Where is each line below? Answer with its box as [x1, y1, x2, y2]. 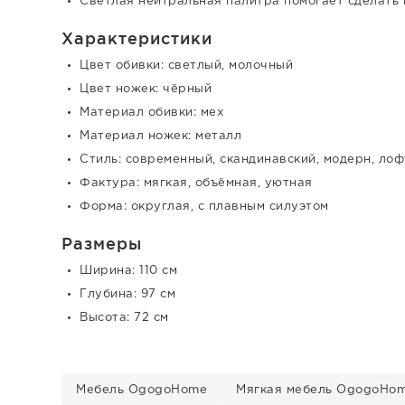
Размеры [61, 233, 142, 252]
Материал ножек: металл [80, 130, 241, 141]
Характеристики [61, 28, 212, 47]
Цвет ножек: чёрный [80, 83, 212, 94]
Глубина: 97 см [80, 288, 175, 299]
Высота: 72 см [80, 312, 169, 323]
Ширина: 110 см [80, 265, 177, 276]
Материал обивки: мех [80, 107, 223, 118]
